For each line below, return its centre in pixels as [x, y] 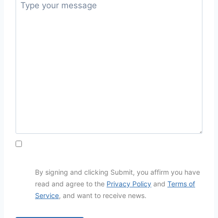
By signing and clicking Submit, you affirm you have [118, 172]
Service [47, 196]
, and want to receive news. [103, 196]
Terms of [181, 184]
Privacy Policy [129, 184]
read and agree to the [71, 184]
